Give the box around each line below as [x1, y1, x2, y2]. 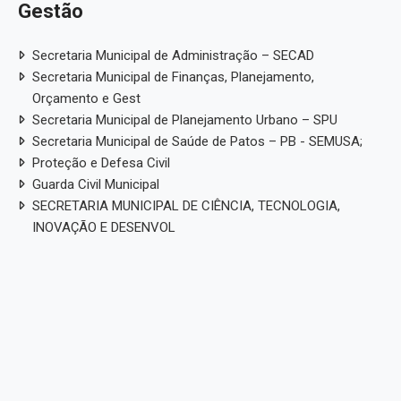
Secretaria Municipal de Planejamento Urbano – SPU [32, 111, 337, 128]
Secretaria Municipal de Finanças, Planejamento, [32, 68, 314, 85]
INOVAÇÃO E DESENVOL [32, 218, 175, 235]
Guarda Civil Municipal [32, 175, 159, 192]
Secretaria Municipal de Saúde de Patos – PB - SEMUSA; [32, 132, 363, 149]
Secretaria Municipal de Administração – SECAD [32, 47, 314, 64]
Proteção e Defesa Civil [32, 154, 170, 171]
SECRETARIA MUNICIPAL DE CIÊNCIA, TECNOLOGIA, [32, 197, 340, 214]
